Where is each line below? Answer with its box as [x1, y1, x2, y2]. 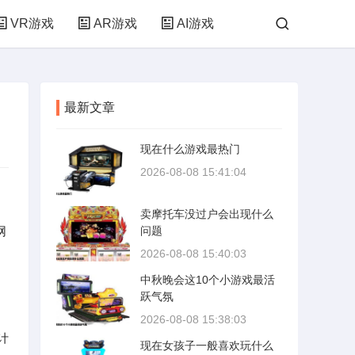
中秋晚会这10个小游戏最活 [140, 273, 275, 286]
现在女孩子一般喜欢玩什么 [140, 339, 273, 352]
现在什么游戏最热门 [140, 143, 240, 155]
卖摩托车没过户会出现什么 [140, 208, 273, 220]
